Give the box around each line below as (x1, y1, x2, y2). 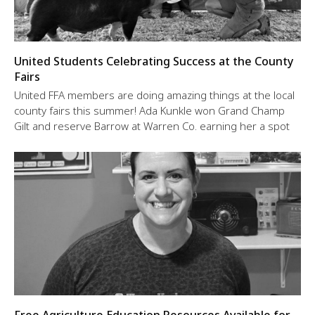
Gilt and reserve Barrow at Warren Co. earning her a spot (14, 119, 290, 134)
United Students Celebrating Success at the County (14, 53, 293, 70)
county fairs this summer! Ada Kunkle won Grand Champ (14, 103, 285, 118)
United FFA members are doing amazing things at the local (14, 88, 295, 103)
